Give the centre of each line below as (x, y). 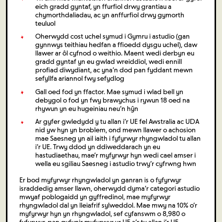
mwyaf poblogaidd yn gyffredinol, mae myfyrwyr (95, 197)
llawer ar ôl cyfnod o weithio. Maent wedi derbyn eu (115, 54)
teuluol (45, 23)
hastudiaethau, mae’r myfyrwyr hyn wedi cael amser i (115, 156)
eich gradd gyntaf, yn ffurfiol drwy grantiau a (103, 6)
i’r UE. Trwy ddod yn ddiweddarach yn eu (98, 147)
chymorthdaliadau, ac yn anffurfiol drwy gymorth (110, 15)
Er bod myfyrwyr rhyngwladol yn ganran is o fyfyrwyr (100, 180)
